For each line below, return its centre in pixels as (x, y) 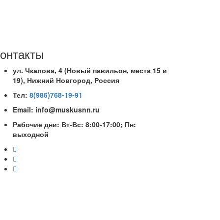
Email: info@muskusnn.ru (56, 110)
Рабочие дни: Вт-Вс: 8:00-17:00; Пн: (74, 124)
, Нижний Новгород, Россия (71, 80)
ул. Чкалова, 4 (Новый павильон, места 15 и (90, 70)
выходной (31, 134)
